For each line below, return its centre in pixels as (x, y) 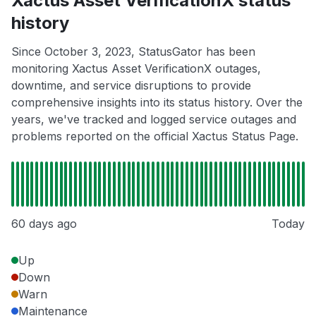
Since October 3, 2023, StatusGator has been (133, 52)
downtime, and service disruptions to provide (131, 86)
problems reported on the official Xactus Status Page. (155, 136)
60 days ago (44, 224)
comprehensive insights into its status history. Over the (157, 103)
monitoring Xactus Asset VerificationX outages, (136, 69)
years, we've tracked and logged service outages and (154, 120)
